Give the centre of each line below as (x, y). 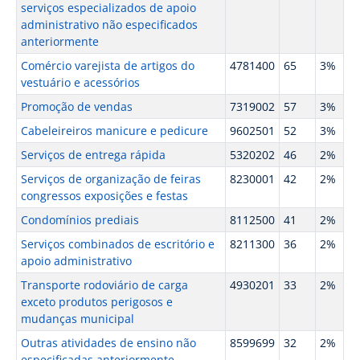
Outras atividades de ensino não (108, 343)
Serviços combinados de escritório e (117, 244)
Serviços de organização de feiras (110, 179)
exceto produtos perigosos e (96, 302)
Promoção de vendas (76, 106)
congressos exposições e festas (104, 196)
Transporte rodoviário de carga (104, 285)
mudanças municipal (77, 319)
